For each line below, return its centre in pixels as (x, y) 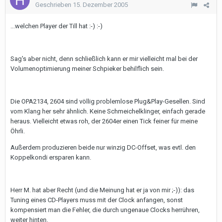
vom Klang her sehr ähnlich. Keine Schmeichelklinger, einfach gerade (108, 111)
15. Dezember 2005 (100, 5)
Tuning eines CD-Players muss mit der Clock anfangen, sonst (97, 200)
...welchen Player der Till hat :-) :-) (56, 26)
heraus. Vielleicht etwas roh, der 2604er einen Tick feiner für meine (104, 121)
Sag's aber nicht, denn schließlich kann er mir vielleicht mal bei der (104, 59)
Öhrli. (18, 131)
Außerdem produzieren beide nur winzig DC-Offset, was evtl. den (103, 147)
